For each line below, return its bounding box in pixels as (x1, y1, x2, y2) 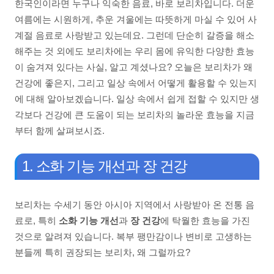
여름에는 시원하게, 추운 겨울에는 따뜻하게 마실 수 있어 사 (15, 13, 257, 24)
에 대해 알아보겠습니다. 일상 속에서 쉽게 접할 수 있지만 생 (15, 93, 259, 104)
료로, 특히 (15, 215, 59, 226)
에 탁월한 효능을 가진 (160, 215, 250, 226)
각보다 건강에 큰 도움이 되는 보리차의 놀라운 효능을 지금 (15, 109, 254, 120)
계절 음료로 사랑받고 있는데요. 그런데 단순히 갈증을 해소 (15, 29, 254, 40)
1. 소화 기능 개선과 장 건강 (22, 158, 187, 175)
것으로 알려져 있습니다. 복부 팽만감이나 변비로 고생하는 (15, 231, 252, 242)
